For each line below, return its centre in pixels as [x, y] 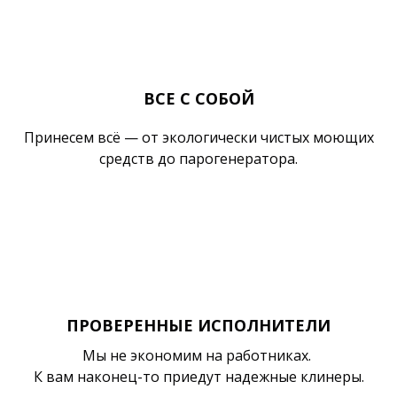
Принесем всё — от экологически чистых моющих [198, 138]
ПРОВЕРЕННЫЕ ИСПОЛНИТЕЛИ [198, 326]
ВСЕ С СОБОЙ [198, 99]
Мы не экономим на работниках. [198, 356]
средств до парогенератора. [198, 159]
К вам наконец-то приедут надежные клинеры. [198, 377]
